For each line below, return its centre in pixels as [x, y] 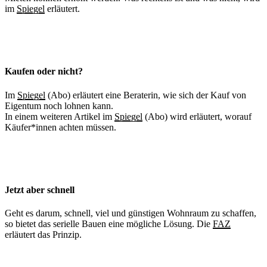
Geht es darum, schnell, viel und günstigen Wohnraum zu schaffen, [131, 213]
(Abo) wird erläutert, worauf [197, 116]
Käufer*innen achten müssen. [60, 127]
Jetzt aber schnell [40, 190]
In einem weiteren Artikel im [60, 116]
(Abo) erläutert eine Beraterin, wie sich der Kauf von [146, 95]
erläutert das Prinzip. [43, 235]
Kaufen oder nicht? [44, 72]
